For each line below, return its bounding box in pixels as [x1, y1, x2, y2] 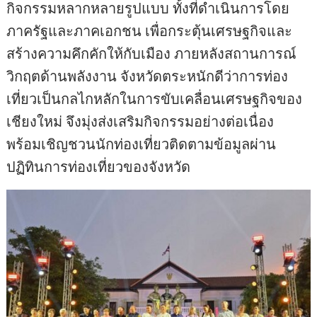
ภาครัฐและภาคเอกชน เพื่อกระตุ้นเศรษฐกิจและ [6, 21, 293, 40]
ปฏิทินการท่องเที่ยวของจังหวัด [6, 156, 191, 176]
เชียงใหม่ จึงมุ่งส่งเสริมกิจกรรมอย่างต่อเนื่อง [6, 111, 275, 131]
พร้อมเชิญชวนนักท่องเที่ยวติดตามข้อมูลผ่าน [6, 134, 277, 154]
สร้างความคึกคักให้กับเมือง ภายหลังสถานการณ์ [6, 43, 297, 63]
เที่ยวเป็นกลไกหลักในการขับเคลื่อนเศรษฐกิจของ [6, 88, 303, 108]
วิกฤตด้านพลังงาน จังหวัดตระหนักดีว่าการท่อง [6, 66, 289, 86]
